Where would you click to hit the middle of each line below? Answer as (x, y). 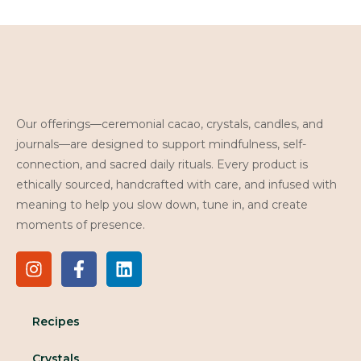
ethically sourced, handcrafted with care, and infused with (176, 185)
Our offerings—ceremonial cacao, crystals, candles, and (170, 124)
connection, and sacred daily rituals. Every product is (162, 164)
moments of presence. (81, 225)
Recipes (56, 322)
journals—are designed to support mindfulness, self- (161, 144)
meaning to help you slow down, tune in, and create (162, 205)
